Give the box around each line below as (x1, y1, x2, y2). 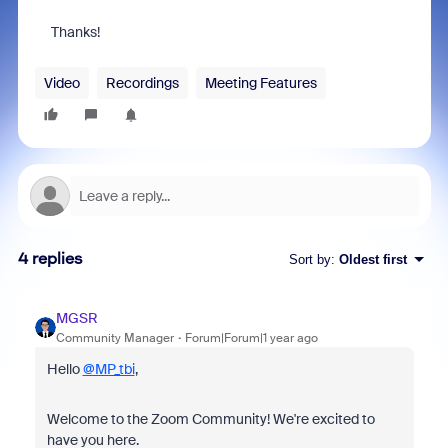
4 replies (17, 249, 83, 268)
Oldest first (338, 251, 407, 267)
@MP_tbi (82, 360, 135, 378)
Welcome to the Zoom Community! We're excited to (46, 410, 375, 428)
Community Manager (55, 330, 174, 346)
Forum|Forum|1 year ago (184, 330, 318, 346)
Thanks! (50, 23, 100, 41)
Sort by (288, 251, 331, 267)
